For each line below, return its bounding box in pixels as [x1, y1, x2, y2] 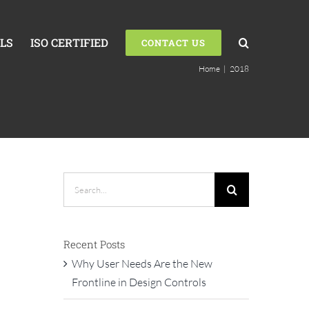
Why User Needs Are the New [71, 256, 212, 270]
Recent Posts [63, 237, 125, 251]
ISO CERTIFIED [30, 35, 108, 50]
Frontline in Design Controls [71, 275, 206, 289]
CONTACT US [141, 37, 206, 49]
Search [62, 174, 94, 188]
